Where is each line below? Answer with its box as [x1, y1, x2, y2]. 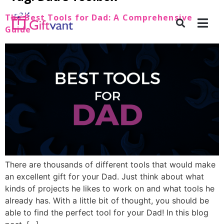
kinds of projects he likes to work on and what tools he [5, 183, 214, 194]
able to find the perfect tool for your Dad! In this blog [5, 207, 208, 218]
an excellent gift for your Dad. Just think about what [5, 171, 204, 182]
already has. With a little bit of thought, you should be [5, 195, 209, 206]
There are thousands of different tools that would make [5, 159, 215, 170]
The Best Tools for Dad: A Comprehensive [5, 12, 192, 23]
